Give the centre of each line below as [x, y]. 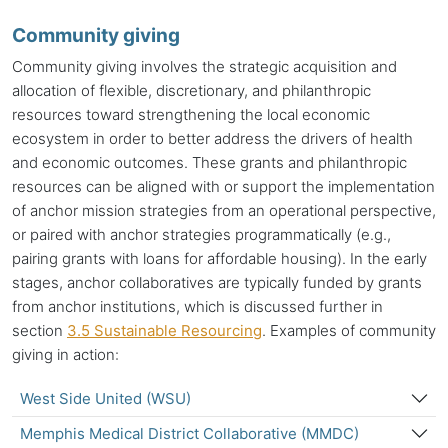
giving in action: [65, 354]
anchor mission [82, 210]
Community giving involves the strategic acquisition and [204, 66]
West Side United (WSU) [105, 398]
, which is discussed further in [279, 306]
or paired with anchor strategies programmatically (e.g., [201, 234]
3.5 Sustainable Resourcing [164, 330]
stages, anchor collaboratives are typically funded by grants [217, 282]
